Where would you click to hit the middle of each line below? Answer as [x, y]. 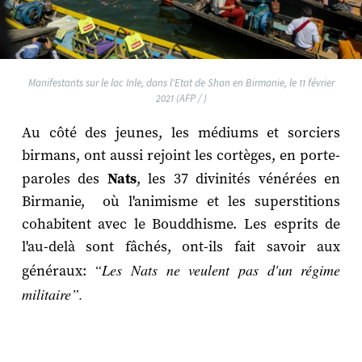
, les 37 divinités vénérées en [238, 179]
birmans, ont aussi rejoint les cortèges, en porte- [181, 156]
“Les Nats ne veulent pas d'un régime [217, 270]
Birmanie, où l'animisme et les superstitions [181, 202]
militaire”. [52, 295]
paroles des [64, 179]
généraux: [58, 271]
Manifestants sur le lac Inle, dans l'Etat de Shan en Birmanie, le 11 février [181, 83]
